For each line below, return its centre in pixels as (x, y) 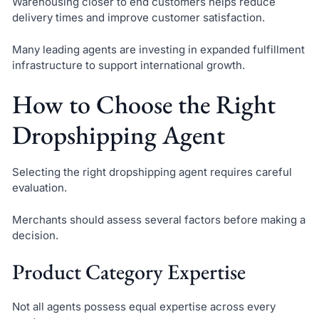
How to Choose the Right (143, 105)
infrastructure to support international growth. (128, 65)
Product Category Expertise (129, 272)
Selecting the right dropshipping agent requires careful (152, 172)
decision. (35, 235)
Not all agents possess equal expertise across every (143, 307)
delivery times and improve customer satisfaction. (138, 18)
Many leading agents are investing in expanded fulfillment (158, 49)
